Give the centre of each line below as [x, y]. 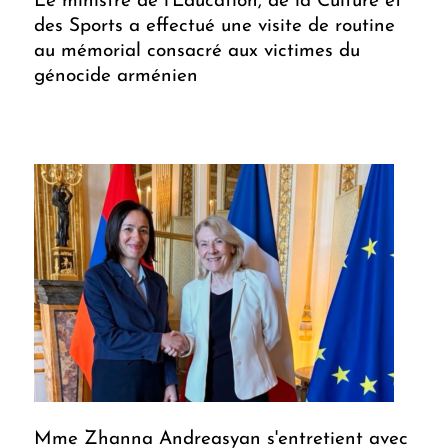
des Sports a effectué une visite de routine [214, 27]
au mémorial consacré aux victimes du [197, 52]
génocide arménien [116, 77]
